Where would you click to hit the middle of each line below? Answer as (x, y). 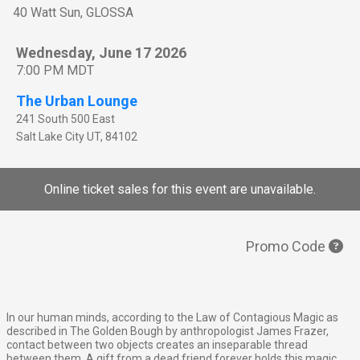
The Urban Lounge (77, 101)
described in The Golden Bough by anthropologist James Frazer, (168, 331)
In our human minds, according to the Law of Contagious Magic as (172, 318)
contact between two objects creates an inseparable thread (157, 345)
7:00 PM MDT (55, 71)
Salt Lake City (50, 137)
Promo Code (287, 247)
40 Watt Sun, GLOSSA (73, 13)
